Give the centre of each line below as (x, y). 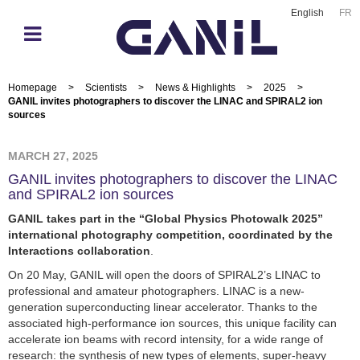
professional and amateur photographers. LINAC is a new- (156, 290)
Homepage (33, 87)
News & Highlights (195, 87)
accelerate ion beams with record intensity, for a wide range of (166, 339)
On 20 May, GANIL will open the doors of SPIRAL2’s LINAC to (164, 274)
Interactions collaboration (79, 250)
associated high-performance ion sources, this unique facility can (172, 323)
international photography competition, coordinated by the (170, 234)
